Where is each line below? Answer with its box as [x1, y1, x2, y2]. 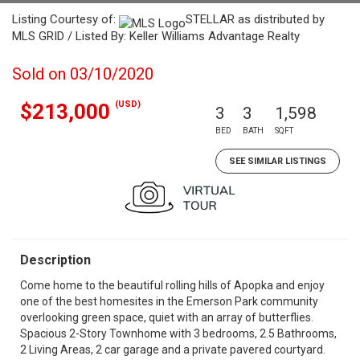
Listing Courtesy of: [12, 12, 119, 27]
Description [20, 252, 91, 268]
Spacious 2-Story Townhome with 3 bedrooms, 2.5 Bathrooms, [20, 327, 337, 340]
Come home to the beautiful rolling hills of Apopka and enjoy [20, 279, 325, 292]
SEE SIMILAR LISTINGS [229, 156, 326, 166]
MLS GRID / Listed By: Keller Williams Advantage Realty [12, 29, 300, 43]
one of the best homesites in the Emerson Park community [20, 295, 318, 308]
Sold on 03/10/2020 [12, 64, 153, 84]
